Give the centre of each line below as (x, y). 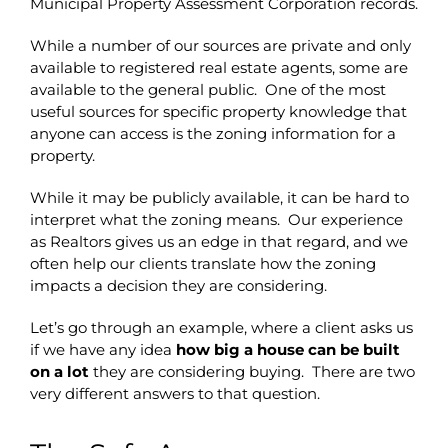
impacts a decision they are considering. (178, 285)
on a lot (59, 371)
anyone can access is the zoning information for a (212, 133)
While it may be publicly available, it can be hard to (219, 197)
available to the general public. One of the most (207, 89)
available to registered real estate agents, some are (218, 67)
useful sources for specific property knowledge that (218, 111)
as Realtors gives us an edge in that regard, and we (218, 241)
